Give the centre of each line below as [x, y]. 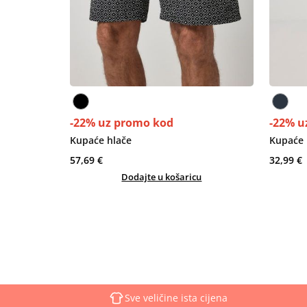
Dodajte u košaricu [162, 176]
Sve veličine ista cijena [176, 297]
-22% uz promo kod [122, 122]
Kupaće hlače [101, 140]
